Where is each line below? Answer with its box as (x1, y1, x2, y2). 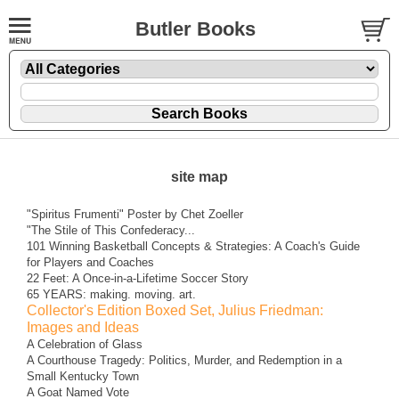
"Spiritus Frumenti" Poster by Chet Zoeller (27, 207, 243, 221)
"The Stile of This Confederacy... (27, 223, 195, 237)
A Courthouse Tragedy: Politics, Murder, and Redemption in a (27, 353, 342, 367)
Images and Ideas (27, 319, 139, 335)
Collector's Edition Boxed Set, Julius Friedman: (27, 302, 323, 318)
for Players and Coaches (27, 255, 154, 269)
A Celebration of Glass (27, 337, 142, 351)
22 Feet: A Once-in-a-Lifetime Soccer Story (27, 271, 248, 285)
